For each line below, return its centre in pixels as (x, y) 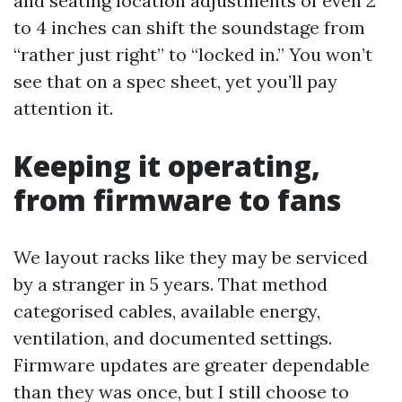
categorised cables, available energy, (167, 311)
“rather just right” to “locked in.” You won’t (193, 54)
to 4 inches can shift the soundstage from (189, 27)
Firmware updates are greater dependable (192, 365)
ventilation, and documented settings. (173, 338)
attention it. (63, 108)
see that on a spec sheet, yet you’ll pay (175, 81)
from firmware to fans (177, 200)
